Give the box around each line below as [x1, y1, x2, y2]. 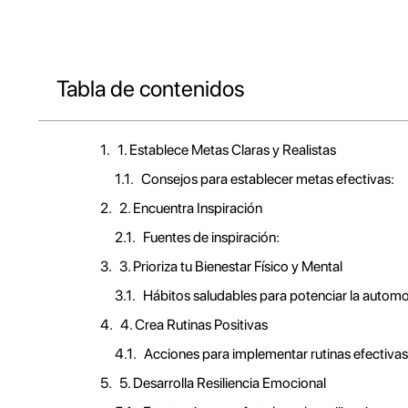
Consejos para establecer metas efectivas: [141, 170, 394, 188]
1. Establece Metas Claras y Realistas [117, 141, 336, 158]
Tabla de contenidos [56, 75, 245, 102]
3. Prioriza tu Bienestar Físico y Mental [119, 258, 342, 275]
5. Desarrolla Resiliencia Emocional [119, 374, 326, 392]
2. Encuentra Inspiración [119, 199, 262, 217]
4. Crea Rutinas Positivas [120, 316, 268, 333]
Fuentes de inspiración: [143, 229, 280, 246]
